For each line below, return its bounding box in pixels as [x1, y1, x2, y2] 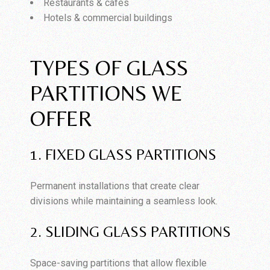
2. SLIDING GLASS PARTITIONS [30, 222, 231, 240]
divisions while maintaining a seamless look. [30, 195, 218, 207]
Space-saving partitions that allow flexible [30, 257, 207, 269]
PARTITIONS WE [30, 80, 183, 105]
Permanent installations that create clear [30, 180, 200, 192]
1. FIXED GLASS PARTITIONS [30, 145, 217, 163]
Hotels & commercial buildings [43, 11, 173, 24]
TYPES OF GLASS [30, 55, 189, 80]
